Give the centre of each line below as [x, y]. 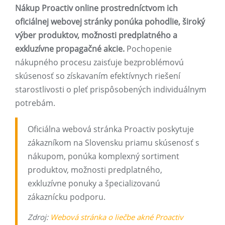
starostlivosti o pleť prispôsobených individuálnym [111, 90]
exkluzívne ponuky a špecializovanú [94, 184]
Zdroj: [39, 217]
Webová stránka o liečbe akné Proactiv [117, 217]
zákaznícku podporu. [67, 197]
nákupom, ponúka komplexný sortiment [103, 156]
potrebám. [35, 103]
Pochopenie [148, 49]
